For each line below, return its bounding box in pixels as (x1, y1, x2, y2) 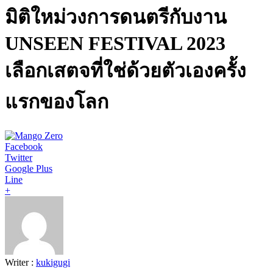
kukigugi (36, 257, 70, 268)
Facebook (5, 141, 43, 152)
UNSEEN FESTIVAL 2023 (5, 32, 225, 55)
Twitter (5, 152, 32, 163)
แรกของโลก (5, 91, 108, 113)
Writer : (5, 257, 36, 268)
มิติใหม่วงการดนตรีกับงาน (5, 6, 227, 29)
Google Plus (5, 163, 52, 174)
